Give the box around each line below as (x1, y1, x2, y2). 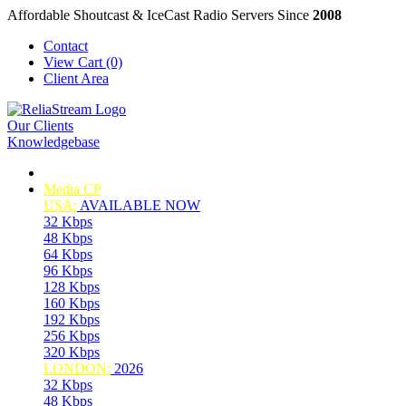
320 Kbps (43, 344, 100, 360)
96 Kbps (43, 263, 92, 278)
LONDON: (43, 361, 111, 376)
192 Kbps (43, 312, 100, 327)
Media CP (43, 181, 101, 197)
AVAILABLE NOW (77, 198, 200, 213)
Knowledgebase (7, 134, 100, 150)
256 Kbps (43, 328, 100, 343)
